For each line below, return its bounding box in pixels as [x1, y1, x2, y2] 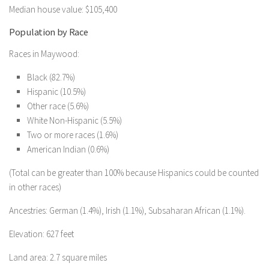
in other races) [9, 181, 61, 193]
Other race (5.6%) [27, 100, 89, 112]
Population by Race [9, 26, 88, 38]
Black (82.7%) [27, 71, 75, 83]
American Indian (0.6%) [27, 144, 109, 155]
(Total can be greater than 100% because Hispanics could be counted [9, 167, 259, 178]
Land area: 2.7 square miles [9, 252, 107, 263]
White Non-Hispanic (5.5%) [27, 115, 122, 126]
